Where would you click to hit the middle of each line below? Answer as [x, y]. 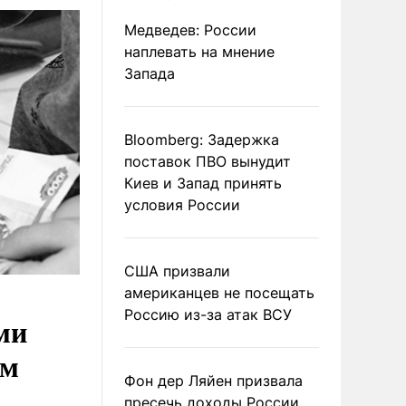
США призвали [177, 271]
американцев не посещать [219, 293]
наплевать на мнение [199, 52]
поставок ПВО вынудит [208, 161]
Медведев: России [190, 30]
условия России [182, 205]
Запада [150, 73]
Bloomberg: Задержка [202, 140]
